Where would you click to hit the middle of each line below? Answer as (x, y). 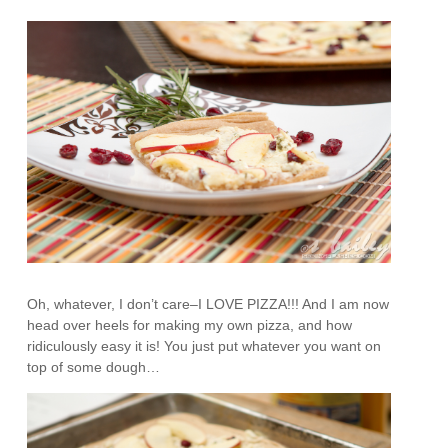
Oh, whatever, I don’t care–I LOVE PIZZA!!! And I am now (208, 304)
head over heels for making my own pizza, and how (190, 325)
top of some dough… (94, 367)
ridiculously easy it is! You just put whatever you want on (204, 346)
